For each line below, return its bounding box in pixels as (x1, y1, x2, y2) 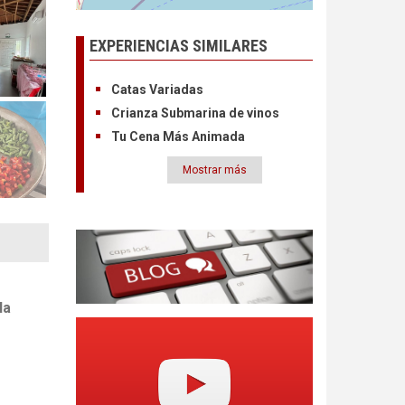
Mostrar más (182, 164, 247, 177)
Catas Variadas (110, 82, 203, 98)
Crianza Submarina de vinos (110, 106, 279, 121)
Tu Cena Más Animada (110, 129, 245, 145)
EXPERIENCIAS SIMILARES (89, 36, 268, 56)
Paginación (89, 174, 165, 194)
